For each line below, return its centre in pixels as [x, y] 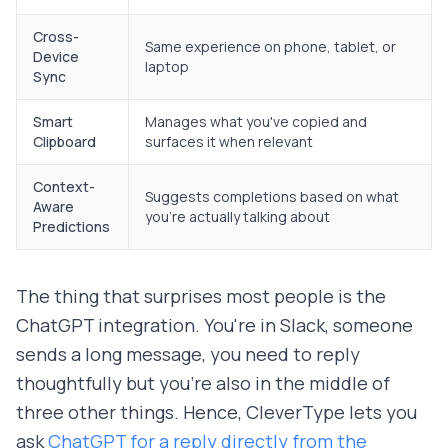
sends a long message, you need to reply [188, 354]
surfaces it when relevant [229, 142]
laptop [167, 67]
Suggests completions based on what [272, 197]
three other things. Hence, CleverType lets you [216, 412]
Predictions [71, 227]
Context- [64, 187]
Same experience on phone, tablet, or [270, 47]
